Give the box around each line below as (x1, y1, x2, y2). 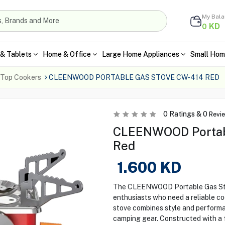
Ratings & (167, 110, 203, 118)
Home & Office (42, 50, 91, 58)
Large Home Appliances (101, 50, 179, 58)
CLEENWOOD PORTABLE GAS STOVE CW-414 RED (48, 73, 219, 81)
